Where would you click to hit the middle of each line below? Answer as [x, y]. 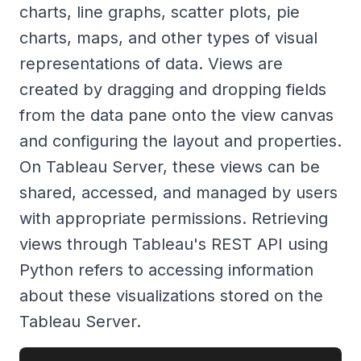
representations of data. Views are [151, 63]
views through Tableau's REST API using [174, 244]
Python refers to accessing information [166, 270]
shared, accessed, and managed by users [178, 192]
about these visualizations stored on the [171, 295]
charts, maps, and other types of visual [168, 37]
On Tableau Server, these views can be [170, 166]
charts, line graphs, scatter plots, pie [160, 12]
